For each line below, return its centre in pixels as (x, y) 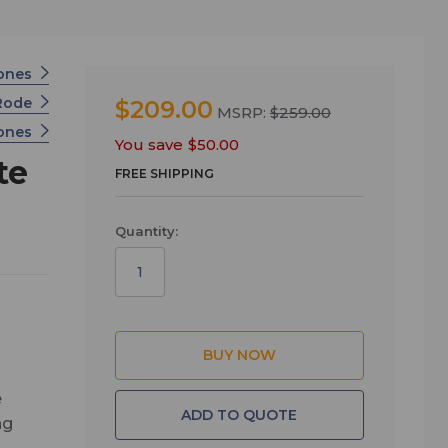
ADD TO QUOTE (239, 414)
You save (148, 144)
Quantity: (146, 230)
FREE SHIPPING (164, 173)
